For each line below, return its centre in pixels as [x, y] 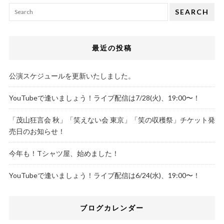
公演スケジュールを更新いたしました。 [72, 76]
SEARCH [192, 12]
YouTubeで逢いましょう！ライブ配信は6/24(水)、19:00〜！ [104, 175]
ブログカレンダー [112, 208]
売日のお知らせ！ [37, 131]
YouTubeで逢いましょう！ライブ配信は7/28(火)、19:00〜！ [104, 98]
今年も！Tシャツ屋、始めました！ [64, 153]
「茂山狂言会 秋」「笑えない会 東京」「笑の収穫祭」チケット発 [112, 120]
